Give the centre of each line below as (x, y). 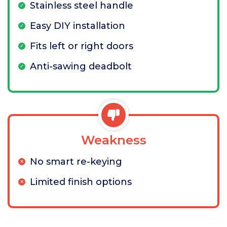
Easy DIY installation (78, 26)
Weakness (113, 140)
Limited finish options (81, 182)
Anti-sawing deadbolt (81, 66)
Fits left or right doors (82, 46)
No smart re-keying (76, 162)
